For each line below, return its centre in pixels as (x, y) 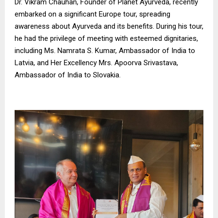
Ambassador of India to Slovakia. (68, 75)
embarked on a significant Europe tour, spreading (92, 14)
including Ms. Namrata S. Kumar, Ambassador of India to (105, 50)
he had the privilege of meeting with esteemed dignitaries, (106, 38)
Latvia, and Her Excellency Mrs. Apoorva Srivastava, (96, 63)
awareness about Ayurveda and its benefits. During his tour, (109, 26)
